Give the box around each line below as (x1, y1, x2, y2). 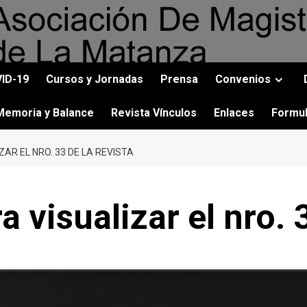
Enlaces (214, 106, 254, 119)
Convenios (215, 73, 271, 86)
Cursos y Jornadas (46, 73, 143, 86)
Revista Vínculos (111, 106, 197, 119)
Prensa (160, 73, 198, 86)
